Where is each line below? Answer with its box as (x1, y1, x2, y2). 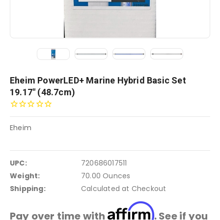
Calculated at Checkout (81, 183, 166, 193)
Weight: (10, 170, 40, 181)
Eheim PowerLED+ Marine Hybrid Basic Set (10, 75, 186, 85)
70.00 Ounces (81, 170, 131, 181)
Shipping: (10, 183, 46, 193)
